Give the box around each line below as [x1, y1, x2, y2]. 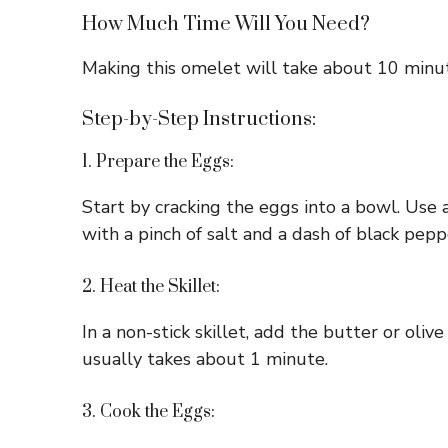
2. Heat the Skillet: [82, 276, 220, 299]
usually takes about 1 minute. [82, 347, 328, 372]
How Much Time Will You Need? [82, 12, 370, 38]
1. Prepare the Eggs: [82, 151, 234, 174]
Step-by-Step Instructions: [82, 107, 316, 133]
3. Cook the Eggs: [82, 401, 215, 424]
